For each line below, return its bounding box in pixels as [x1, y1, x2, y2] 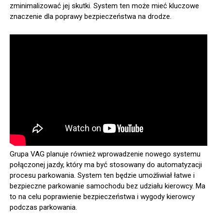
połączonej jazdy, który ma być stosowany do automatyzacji [10, 160, 202, 169]
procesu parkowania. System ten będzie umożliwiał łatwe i [10, 170, 195, 180]
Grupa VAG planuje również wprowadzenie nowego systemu [10, 149, 201, 158]
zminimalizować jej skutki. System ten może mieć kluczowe [10, 1, 199, 11]
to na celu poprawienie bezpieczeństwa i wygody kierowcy [10, 192, 195, 201]
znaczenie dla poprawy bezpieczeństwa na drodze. [10, 12, 171, 21]
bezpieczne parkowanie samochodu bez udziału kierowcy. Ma [10, 181, 205, 190]
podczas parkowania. [10, 202, 77, 212]
